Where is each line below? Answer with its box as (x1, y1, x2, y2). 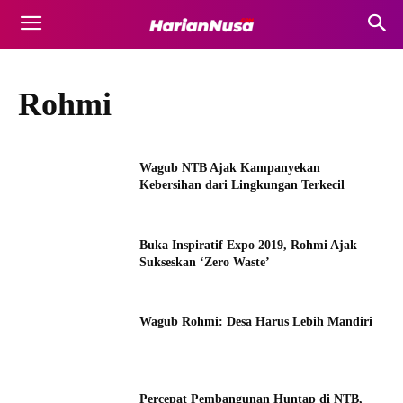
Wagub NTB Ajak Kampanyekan (139, 161, 321, 175)
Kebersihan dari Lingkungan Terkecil (139, 178, 345, 192)
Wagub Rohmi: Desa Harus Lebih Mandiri (139, 315, 373, 329)
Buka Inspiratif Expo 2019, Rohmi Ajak (139, 237, 358, 252)
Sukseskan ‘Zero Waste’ (139, 255, 271, 269)
